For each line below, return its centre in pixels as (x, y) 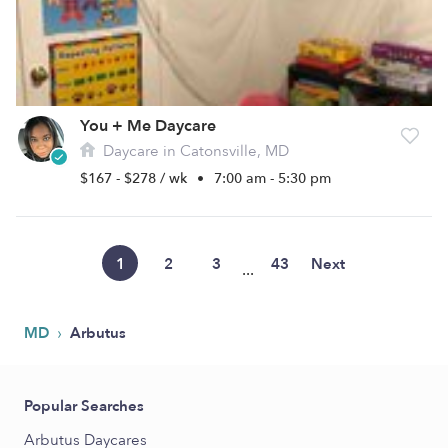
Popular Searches (84, 406)
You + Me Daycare (148, 126)
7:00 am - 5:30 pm (272, 178)
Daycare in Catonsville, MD (194, 151)
